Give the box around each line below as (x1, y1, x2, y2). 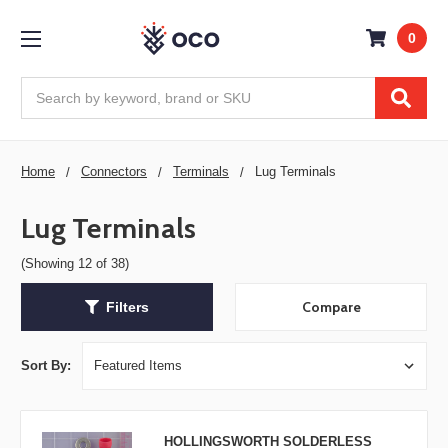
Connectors (81, 163, 147, 179)
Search (21, 78, 66, 95)
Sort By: (21, 358, 71, 374)
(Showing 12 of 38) (21, 255, 129, 271)
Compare (301, 298, 361, 317)
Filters (106, 298, 149, 315)
